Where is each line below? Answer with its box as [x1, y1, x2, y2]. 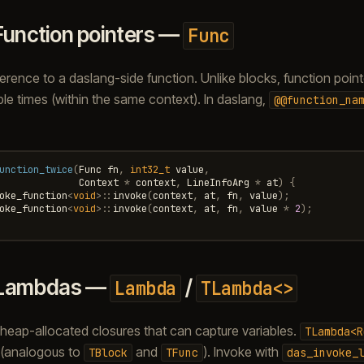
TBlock [88, 344, 128, 360]
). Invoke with [202, 343, 282, 360]
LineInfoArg [186, 175, 249, 189]
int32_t [129, 162, 170, 176]
